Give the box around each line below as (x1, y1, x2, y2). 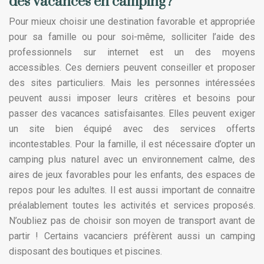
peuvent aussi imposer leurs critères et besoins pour (9, 92, 255, 104)
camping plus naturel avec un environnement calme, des (9, 153, 255, 165)
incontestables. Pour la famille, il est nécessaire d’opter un (9, 138, 255, 150)
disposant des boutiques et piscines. (9, 245, 162, 257)
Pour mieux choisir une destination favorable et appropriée (9, 15, 255, 27)
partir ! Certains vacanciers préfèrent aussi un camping (9, 230, 255, 242)
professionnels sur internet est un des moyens (9, 46, 255, 58)
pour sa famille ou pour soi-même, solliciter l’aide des (9, 31, 255, 42)
